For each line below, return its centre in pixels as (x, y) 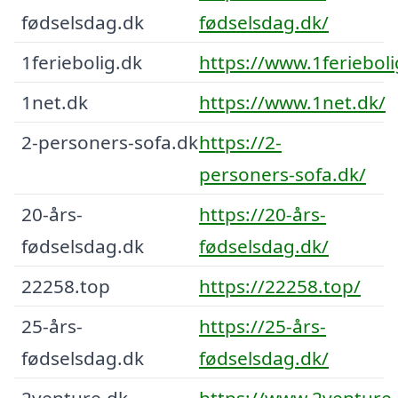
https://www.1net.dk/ (292, 102)
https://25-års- (263, 326)
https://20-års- (263, 214)
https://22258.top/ (280, 286)
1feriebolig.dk (82, 62)
